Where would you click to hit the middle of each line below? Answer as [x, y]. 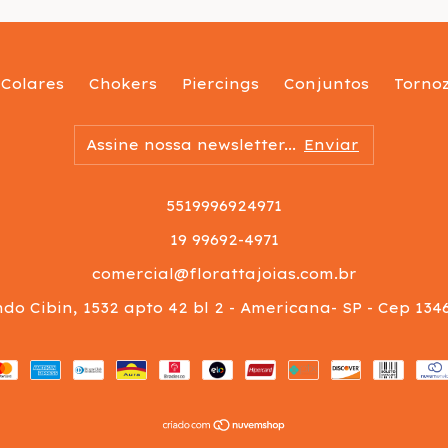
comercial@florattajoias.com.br [224, 273]
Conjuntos [326, 83]
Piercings [220, 83]
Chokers [123, 83]
